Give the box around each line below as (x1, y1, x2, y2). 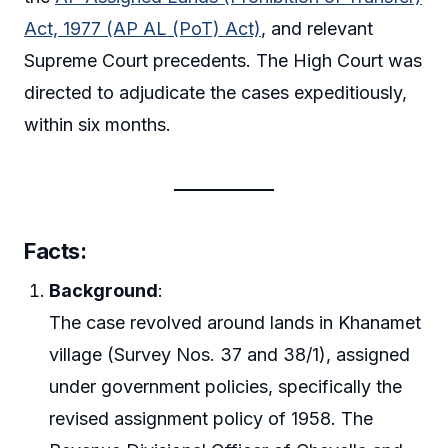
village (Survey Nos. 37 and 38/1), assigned (49, 343, 411, 365)
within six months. (24, 113, 171, 135)
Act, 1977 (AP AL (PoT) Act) (24, 17, 261, 39)
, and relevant (261, 17, 373, 39)
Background (49, 279, 159, 301)
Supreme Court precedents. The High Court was (24, 49, 422, 71)
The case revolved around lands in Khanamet (49, 311, 422, 333)
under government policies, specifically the (49, 375, 403, 397)
